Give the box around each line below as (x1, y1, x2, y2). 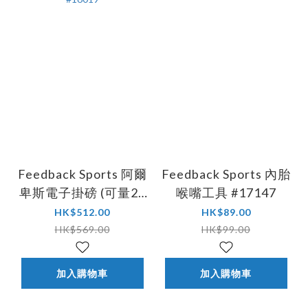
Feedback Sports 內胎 (161, 166, 291, 181)
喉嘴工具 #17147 (175, 184, 276, 200)
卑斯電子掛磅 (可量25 (19, 184, 146, 200)
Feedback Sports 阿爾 (17, 166, 121, 181)
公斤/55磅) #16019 (25, 203, 139, 219)
